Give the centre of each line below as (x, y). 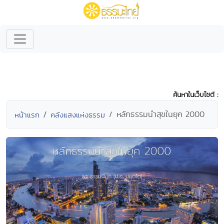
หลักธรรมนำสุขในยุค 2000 (160, 114)
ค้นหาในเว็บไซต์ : (195, 94)
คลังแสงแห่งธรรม (78, 115)
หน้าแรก (27, 115)
